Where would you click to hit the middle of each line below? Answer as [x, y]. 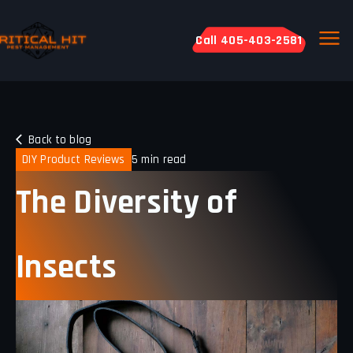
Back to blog [60, 139]
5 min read [159, 159]
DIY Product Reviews [74, 159]
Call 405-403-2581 [249, 40]
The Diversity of [126, 203]
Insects [67, 267]
